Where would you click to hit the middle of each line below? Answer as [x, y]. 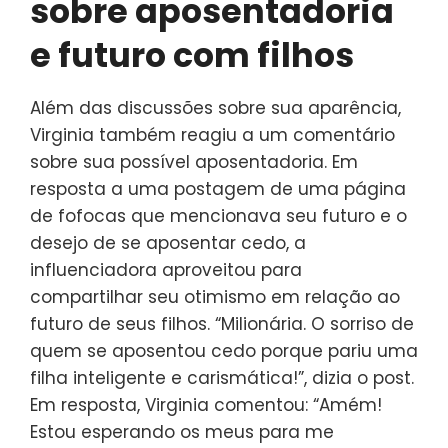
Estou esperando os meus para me [182, 431]
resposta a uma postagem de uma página [218, 188]
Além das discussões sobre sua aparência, [215, 107]
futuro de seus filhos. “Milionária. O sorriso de [222, 323]
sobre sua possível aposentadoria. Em [194, 161]
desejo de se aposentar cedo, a [168, 242]
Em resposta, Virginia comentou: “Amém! [206, 404]
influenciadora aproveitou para [166, 269]
